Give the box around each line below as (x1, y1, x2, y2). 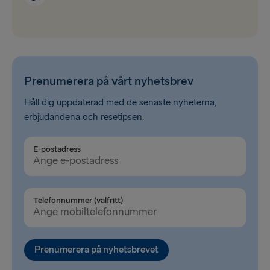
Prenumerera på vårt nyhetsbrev (24, 74, 193, 89)
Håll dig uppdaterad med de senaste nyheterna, (24, 96, 216, 108)
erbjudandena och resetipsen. (24, 111, 144, 123)
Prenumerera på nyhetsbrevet (34, 243, 159, 256)
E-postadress (33, 143, 81, 154)
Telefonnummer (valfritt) (33, 195, 123, 206)
